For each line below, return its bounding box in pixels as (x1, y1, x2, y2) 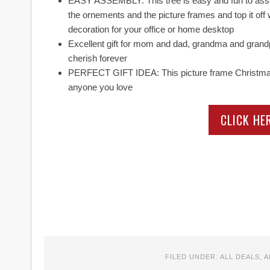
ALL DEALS (219, 253, 260, 260)
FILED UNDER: (165, 253, 220, 260)
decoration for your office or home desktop (68, 24, 234, 34)
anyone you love (68, 81, 133, 92)
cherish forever (68, 52, 127, 63)
